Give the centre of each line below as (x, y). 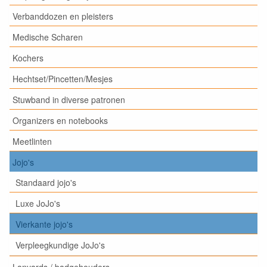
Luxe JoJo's (38, 203)
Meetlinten (32, 141)
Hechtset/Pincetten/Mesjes (63, 78)
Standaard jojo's (46, 182)
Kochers (28, 58)
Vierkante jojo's (44, 224)
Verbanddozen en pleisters (63, 16)
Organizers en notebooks (60, 120)
